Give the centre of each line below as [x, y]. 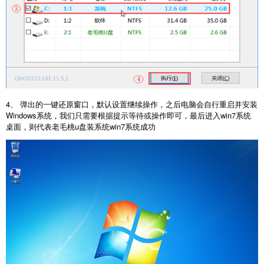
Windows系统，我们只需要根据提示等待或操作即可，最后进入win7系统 [128, 115]
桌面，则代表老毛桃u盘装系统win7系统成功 [81, 126]
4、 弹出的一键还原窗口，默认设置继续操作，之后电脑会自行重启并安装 [132, 104]
